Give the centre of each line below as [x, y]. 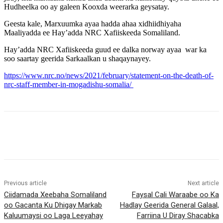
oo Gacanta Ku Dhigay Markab [53, 205]
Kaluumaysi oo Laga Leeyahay [54, 216]
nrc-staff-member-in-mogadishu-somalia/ [69, 85]
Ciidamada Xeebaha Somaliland [55, 195]
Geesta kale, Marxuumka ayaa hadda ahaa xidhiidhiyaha [93, 24]
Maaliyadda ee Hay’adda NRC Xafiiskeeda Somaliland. [92, 33]
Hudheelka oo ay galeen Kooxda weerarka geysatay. [87, 7]
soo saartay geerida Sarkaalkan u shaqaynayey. [77, 59]
